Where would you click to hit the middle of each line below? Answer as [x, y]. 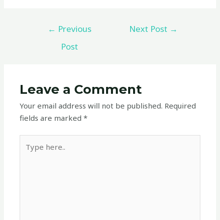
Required [180, 105]
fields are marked [52, 118]
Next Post [150, 29]
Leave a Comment [81, 89]
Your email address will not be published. [91, 105]
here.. [29, 153]
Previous [73, 29]
